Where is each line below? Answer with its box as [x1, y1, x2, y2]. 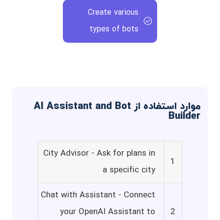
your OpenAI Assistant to [60, 206, 155, 218]
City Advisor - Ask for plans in [43, 147, 155, 160]
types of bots [89, 24, 139, 35]
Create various [88, 7, 139, 18]
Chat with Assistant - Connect [41, 189, 155, 201]
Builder [168, 109, 200, 123]
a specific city [103, 164, 155, 176]
